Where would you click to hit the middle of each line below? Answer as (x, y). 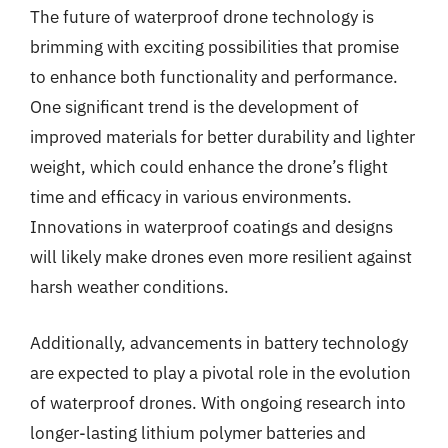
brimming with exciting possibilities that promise (214, 47)
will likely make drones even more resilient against (221, 257)
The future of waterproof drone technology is (202, 17)
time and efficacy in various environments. (191, 197)
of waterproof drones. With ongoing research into (218, 402)
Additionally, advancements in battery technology (219, 342)
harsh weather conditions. (129, 287)
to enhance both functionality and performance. (214, 77)
